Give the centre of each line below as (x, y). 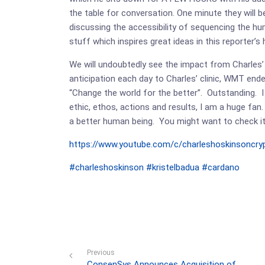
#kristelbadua (173, 167)
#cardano (221, 167)
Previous (101, 253)
